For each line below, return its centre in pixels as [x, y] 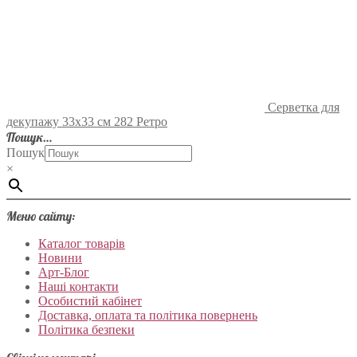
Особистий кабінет [90, 301]
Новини [60, 258]
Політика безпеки [86, 330]
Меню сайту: [41, 216]
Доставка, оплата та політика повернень [148, 316]
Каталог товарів [82, 244]
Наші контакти [78, 287]
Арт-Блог [64, 273]
